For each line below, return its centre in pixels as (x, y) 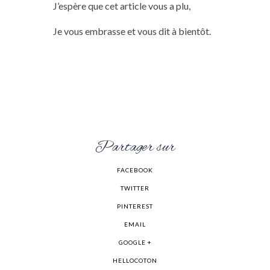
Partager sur (135, 147)
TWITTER (135, 188)
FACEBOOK (135, 170)
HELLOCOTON (135, 260)
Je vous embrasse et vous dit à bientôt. (132, 31)
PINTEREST (135, 206)
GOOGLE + (135, 242)
